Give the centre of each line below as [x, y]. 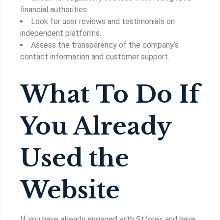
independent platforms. [61, 33]
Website [70, 190]
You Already [96, 126]
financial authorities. [54, 10]
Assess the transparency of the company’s [105, 45]
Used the [75, 158]
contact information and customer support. [95, 57]
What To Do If [110, 94]
